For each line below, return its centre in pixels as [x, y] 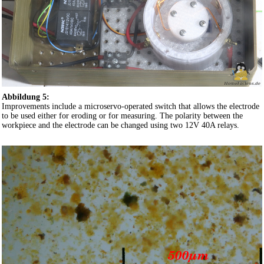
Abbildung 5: [26, 97]
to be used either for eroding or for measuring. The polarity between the [122, 116]
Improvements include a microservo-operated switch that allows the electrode [131, 107]
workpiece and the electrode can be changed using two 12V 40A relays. [121, 126]
